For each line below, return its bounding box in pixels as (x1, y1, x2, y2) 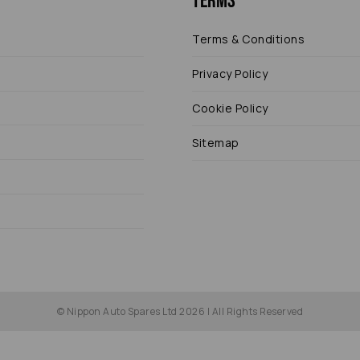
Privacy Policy (192, 66, 268, 82)
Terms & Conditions (192, 31, 305, 47)
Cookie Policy (192, 100, 268, 117)
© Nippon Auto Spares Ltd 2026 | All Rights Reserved (56, 305, 304, 319)
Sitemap (192, 135, 239, 151)
